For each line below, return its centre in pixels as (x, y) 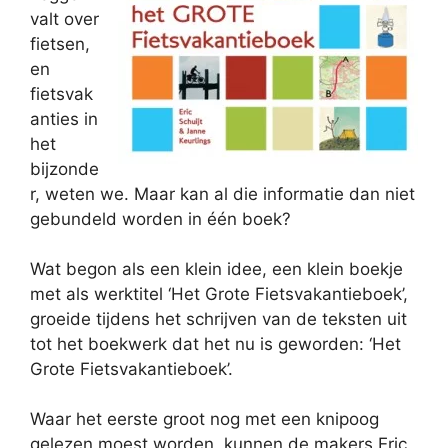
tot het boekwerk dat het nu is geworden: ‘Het (215, 344)
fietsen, (60, 44)
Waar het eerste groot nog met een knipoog (204, 419)
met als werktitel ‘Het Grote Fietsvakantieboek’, (219, 294)
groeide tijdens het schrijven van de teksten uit (218, 319)
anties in (64, 119)
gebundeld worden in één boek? (160, 219)
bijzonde (64, 169)
